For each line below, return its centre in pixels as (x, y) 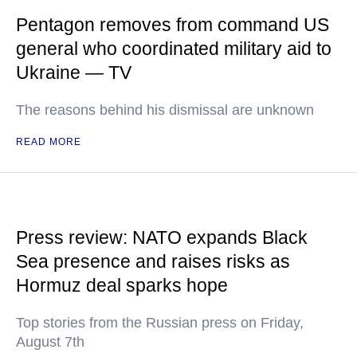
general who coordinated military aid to (174, 49)
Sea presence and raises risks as (153, 261)
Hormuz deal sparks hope (122, 285)
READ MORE (49, 142)
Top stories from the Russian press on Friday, (160, 323)
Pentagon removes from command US (173, 25)
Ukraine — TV (74, 73)
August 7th (50, 342)
